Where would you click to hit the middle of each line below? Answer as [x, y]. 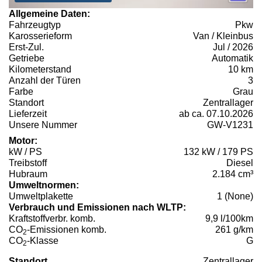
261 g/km [234, 229]
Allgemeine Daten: [49, 13]
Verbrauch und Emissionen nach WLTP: [97, 207]
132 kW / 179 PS [218, 151]
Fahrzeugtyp [35, 25]
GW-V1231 [230, 125]
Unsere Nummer [43, 125]
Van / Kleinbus [223, 36]
